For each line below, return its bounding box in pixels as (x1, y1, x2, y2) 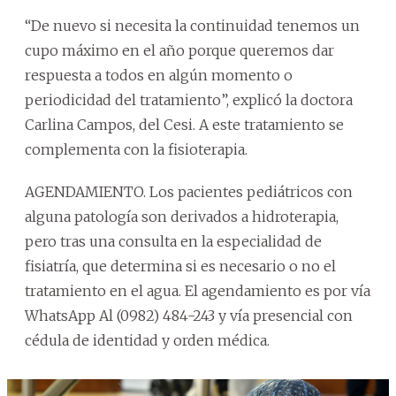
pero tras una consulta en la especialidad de (25, 232, 322, 250)
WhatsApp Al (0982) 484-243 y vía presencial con (25, 306, 353, 324)
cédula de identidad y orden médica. (25, 331, 270, 349)
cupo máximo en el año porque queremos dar (25, 41, 334, 59)
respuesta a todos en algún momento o (25, 65, 293, 84)
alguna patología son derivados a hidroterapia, (25, 207, 339, 225)
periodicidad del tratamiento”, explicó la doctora (25, 90, 353, 109)
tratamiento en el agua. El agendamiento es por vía (25, 281, 370, 300)
